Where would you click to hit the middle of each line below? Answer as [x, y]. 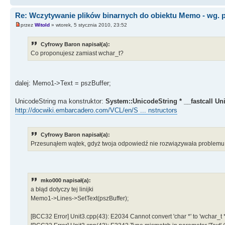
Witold [42, 25]
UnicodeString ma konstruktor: [60, 101]
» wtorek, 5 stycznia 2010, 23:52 [88, 25]
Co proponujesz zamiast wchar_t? [77, 53]
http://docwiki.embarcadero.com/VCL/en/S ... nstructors [96, 110]
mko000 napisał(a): [66, 180]
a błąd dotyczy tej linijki [62, 189]
